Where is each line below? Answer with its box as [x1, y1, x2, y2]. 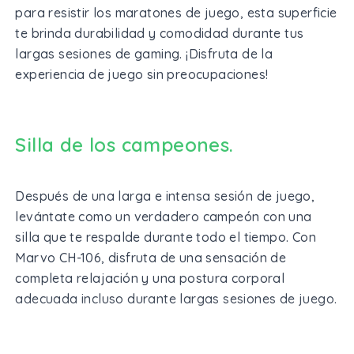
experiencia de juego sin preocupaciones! [15, 66, 272, 82]
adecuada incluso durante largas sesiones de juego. [15, 290, 337, 307]
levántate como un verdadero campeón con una [15, 208, 312, 224]
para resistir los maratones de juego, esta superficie [15, 4, 337, 21]
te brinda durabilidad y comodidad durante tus [15, 24, 304, 41]
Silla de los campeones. [15, 132, 234, 156]
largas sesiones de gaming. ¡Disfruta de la [15, 45, 273, 62]
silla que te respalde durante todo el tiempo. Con [15, 228, 317, 245]
